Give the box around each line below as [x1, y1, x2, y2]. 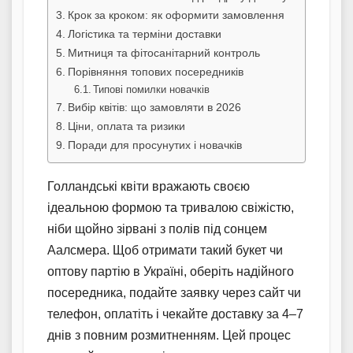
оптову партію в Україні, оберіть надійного [47, 265, 294, 279]
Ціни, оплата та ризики [67, 120, 185, 133]
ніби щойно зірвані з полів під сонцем [47, 222, 267, 236]
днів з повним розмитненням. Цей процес [47, 329, 291, 343]
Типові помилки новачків [93, 84, 210, 96]
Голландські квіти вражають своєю [47, 180, 250, 194]
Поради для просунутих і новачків [67, 139, 242, 152]
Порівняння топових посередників [67, 65, 243, 79]
